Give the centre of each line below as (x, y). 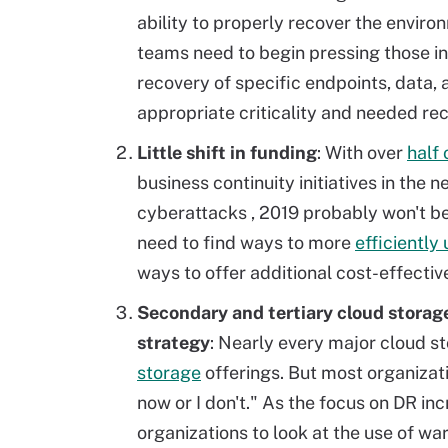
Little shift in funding (227, 152)
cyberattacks (194, 212)
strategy (173, 342)
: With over (362, 152)
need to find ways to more (246, 242)
